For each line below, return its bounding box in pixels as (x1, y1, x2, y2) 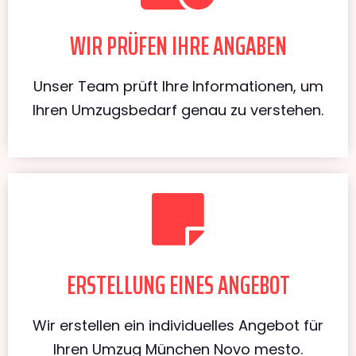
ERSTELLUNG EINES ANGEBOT (66, 265, 290, 305)
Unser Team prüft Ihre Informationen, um (33, 75, 323, 96)
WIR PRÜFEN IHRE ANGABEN (69, 25, 287, 66)
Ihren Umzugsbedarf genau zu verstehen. (33, 99, 323, 120)
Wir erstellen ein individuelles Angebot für (33, 315, 323, 335)
